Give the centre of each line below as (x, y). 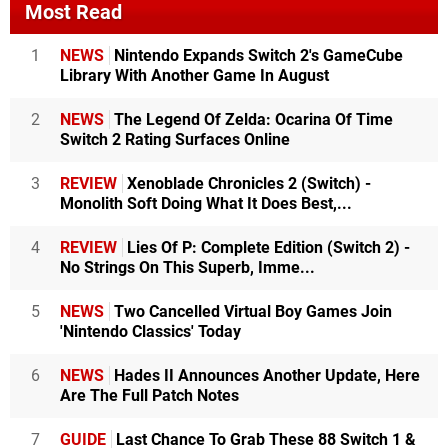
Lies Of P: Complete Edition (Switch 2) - (266, 247)
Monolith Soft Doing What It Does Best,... (206, 203)
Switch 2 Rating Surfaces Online (175, 139)
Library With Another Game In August (194, 75)
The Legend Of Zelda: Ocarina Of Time (251, 119)
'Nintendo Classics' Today (150, 331)
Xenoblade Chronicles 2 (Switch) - (247, 183)
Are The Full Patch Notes (149, 395)
